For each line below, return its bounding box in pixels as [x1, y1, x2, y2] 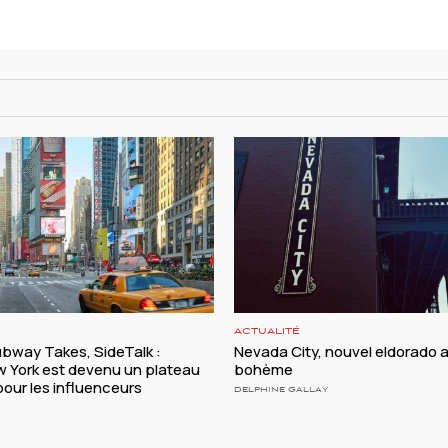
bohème [234, 359, 293, 381]
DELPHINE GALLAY [234, 385, 328, 395]
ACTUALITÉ [234, 326, 300, 338]
